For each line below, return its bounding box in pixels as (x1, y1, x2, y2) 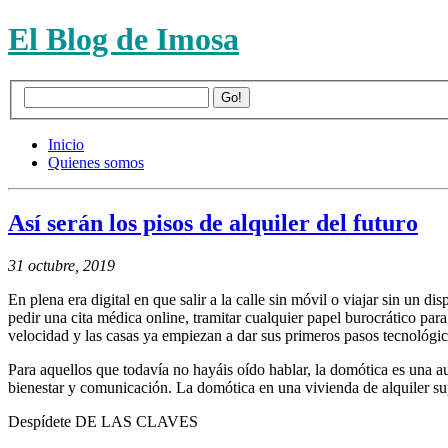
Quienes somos (48, 154, 144, 172)
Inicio (48, 136, 84, 154)
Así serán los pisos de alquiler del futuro (8, 210, 418, 237)
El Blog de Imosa (8, 21, 239, 58)
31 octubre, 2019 (8, 257, 115, 275)
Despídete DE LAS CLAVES (8, 413, 198, 431)
